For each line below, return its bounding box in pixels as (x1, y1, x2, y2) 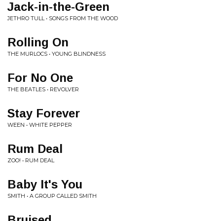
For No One (7, 71, 73, 84)
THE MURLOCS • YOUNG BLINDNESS (7, 50, 106, 57)
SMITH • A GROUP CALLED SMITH (7, 192, 97, 199)
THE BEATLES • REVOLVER (7, 86, 79, 93)
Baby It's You (7, 178, 82, 191)
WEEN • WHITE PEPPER (7, 121, 72, 128)
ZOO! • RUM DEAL (7, 157, 54, 164)
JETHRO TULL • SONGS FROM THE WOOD (7, 15, 118, 22)
